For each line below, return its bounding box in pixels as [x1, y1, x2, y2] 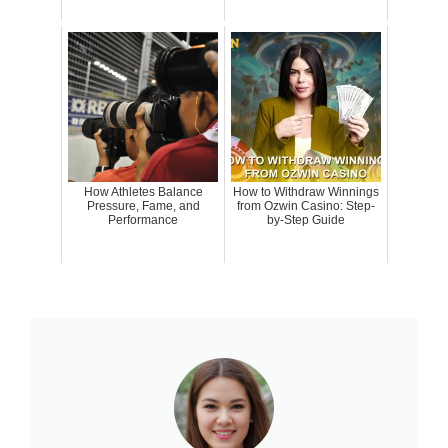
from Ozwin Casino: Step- [237, 199, 375, 214]
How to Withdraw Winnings [233, 185, 379, 200]
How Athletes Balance [83, 185, 203, 200]
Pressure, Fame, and [86, 199, 200, 214]
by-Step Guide [267, 213, 345, 228]
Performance [108, 213, 178, 228]
